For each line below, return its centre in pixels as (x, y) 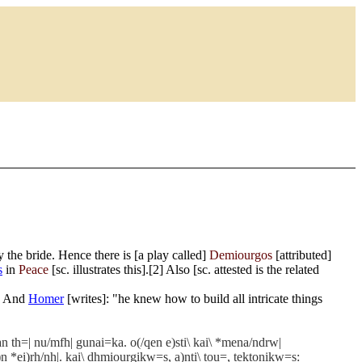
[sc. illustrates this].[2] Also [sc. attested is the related (184, 269)
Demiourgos (241, 255)
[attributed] (302, 255)
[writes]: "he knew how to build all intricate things (193, 299)
